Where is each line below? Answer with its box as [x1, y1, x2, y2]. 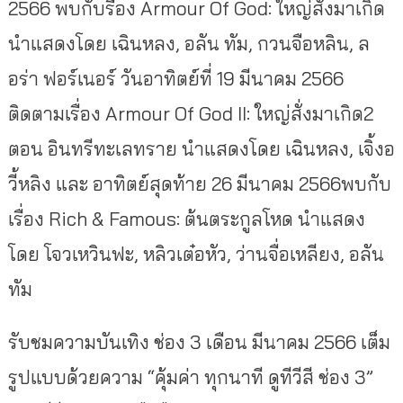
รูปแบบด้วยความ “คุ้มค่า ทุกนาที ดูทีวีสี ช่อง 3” [7, 365, 373, 390]
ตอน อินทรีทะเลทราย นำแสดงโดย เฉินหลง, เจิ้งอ [7, 137, 395, 161]
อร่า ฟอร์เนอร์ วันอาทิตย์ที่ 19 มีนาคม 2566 [7, 67, 344, 91]
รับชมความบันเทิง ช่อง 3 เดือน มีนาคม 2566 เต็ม [7, 330, 390, 354]
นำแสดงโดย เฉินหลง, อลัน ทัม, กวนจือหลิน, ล [7, 31, 370, 56]
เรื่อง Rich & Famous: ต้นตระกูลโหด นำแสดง [7, 207, 365, 231]
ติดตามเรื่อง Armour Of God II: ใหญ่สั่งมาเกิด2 [7, 102, 373, 126]
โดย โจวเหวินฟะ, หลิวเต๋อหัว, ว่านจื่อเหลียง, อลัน [7, 242, 384, 266]
